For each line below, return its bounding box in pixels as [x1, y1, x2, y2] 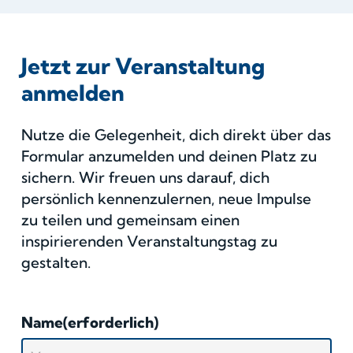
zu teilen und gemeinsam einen [21, 210, 240, 230]
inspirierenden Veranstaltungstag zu [21, 232, 278, 251]
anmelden [21, 79, 125, 107]
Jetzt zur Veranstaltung [21, 52, 266, 80]
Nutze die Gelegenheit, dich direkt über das [21, 125, 332, 145]
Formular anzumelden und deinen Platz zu [21, 147, 318, 166]
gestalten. [21, 253, 91, 273]
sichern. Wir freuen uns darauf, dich [21, 168, 270, 188]
